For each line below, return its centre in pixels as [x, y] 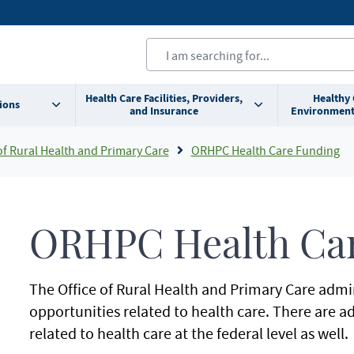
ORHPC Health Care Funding [265, 150]
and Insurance [164, 111]
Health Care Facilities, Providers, [164, 98]
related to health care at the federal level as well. [188, 333]
